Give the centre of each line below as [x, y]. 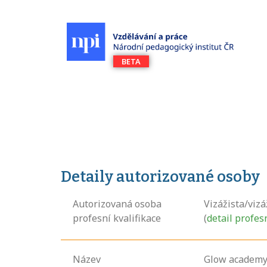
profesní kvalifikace [117, 218]
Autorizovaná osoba [117, 204]
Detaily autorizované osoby [160, 177]
